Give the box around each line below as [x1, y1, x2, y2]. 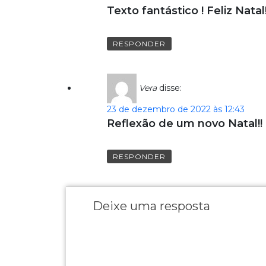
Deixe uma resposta [92, 198, 210, 213]
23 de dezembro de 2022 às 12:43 [106, 103, 245, 115]
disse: [159, 82, 182, 93]
